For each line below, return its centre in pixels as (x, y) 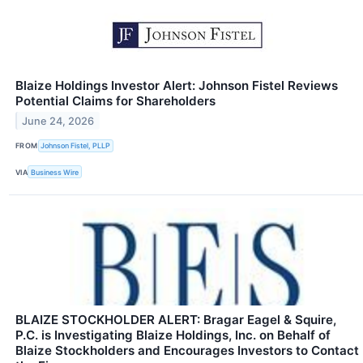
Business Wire (55, 172)
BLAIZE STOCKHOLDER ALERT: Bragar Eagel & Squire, (176, 320)
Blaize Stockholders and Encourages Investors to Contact (187, 351)
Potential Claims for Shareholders (115, 100)
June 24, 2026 (58, 121)
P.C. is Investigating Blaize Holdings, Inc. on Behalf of (173, 335)
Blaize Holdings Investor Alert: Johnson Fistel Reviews (177, 85)
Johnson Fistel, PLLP (76, 146)
